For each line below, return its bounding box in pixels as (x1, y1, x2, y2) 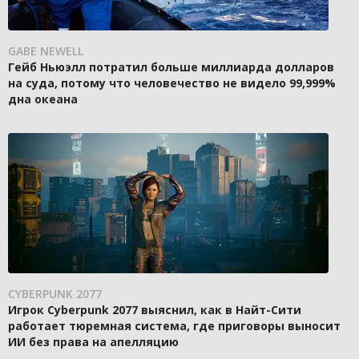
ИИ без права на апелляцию (8, 334, 179, 350)
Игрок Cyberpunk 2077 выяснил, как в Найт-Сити (8, 302, 301, 318)
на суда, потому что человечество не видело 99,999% (8, 75, 336, 91)
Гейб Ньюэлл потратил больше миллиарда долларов (8, 59, 334, 75)
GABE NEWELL (8, 43, 83, 59)
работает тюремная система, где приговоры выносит (8, 318, 341, 334)
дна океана (8, 91, 78, 107)
